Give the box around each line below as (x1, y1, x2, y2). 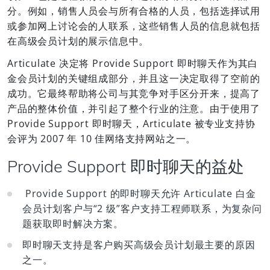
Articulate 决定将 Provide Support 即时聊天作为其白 (7, 57, 259, 70)
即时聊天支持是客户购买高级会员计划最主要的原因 (22, 238, 256, 251)
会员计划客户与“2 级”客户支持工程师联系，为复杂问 (22, 202, 262, 215)
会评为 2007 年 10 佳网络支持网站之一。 (7, 132, 196, 145)
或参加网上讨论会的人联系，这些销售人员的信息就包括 (7, 19, 260, 33)
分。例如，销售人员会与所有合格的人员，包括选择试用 (7, 4, 260, 17)
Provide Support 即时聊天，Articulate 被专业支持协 (7, 117, 256, 130)
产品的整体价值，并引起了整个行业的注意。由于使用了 (7, 102, 260, 115)
